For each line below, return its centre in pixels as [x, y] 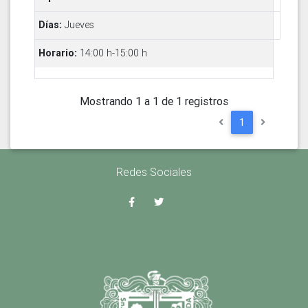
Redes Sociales [154, 172]
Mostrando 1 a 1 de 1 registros [154, 101]
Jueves [79, 25]
